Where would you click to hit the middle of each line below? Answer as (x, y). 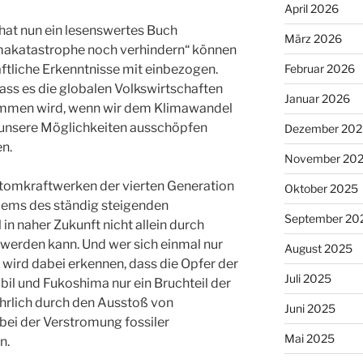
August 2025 (318, 249)
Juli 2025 (307, 279)
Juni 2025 (310, 309)
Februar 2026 (319, 69)
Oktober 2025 (321, 189)
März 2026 (313, 39)
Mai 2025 (309, 339)
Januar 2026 (317, 99)
